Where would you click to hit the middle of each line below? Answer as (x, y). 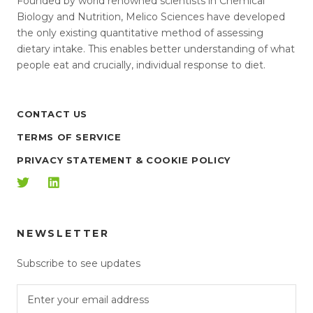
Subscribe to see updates (79, 263)
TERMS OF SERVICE (69, 137)
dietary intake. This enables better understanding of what (156, 49)
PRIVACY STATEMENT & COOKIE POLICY (124, 160)
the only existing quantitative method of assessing (140, 32)
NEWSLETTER (63, 233)
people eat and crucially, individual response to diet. (141, 65)
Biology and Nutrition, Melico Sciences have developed (151, 16)
